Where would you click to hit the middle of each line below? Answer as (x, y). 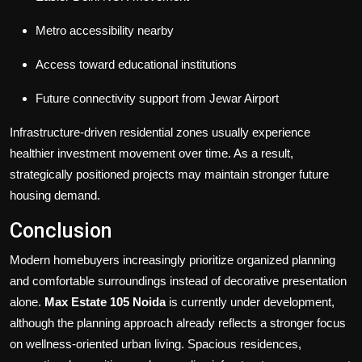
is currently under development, (250, 301)
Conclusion (61, 230)
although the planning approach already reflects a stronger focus (178, 322)
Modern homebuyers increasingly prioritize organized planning (173, 259)
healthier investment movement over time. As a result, (152, 153)
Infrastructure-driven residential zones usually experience (160, 132)
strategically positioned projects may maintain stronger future (169, 174)
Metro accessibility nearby (105, 30)
